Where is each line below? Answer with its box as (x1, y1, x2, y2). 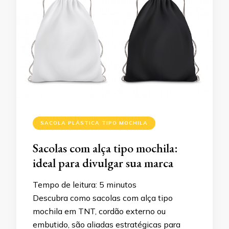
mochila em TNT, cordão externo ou (33, 206, 166, 217)
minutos (106, 179, 136, 190)
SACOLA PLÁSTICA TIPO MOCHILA (40, 120, 148, 127)
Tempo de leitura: (33, 179, 97, 190)
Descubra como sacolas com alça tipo (33, 193, 173, 203)
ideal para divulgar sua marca (33, 155, 173, 171)
